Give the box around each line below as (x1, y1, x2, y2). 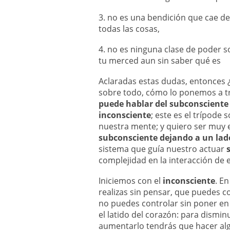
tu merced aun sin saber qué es (99, 55, 221, 66)
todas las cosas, (99, 23, 160, 34)
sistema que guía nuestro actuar (99, 143, 226, 155)
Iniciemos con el (99, 175, 163, 186)
